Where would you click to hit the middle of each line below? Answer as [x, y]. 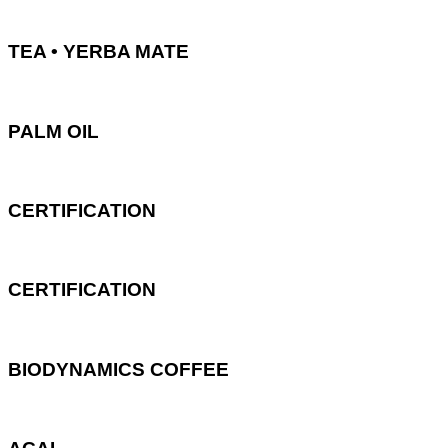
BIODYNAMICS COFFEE [118, 369]
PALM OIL [53, 131]
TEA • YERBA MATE [98, 52]
